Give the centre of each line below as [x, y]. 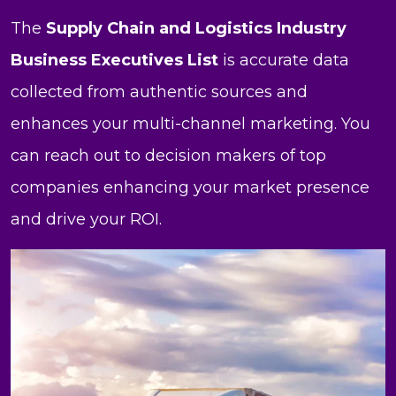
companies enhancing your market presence [190, 188]
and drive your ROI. [86, 220]
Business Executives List [114, 61]
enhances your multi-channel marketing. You [190, 124]
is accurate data [284, 61]
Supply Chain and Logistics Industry [196, 29]
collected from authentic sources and [159, 92]
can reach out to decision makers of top [168, 156]
